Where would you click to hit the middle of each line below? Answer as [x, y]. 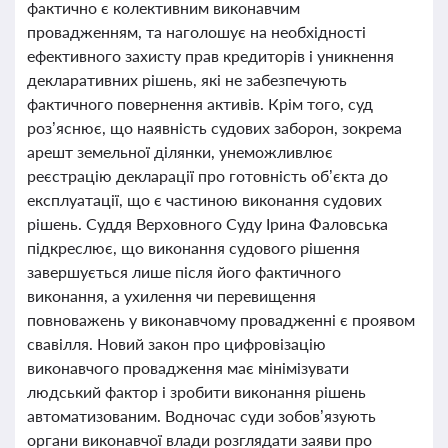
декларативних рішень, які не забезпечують [187, 79]
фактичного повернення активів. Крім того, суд [200, 103]
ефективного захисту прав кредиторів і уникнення [210, 55]
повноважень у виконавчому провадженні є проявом [221, 319]
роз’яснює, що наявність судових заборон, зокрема [214, 127]
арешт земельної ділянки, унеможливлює [180, 151]
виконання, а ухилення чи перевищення [171, 295]
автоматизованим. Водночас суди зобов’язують [201, 415]
